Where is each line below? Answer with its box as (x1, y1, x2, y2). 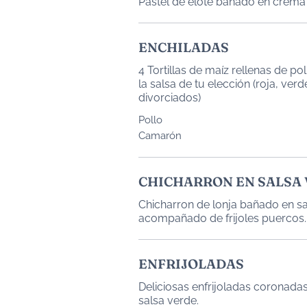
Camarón (138, 130, 182, 142)
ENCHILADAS (138, 39, 229, 56)
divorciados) (138, 91, 201, 104)
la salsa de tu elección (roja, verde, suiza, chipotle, (138, 77, 253, 90)
